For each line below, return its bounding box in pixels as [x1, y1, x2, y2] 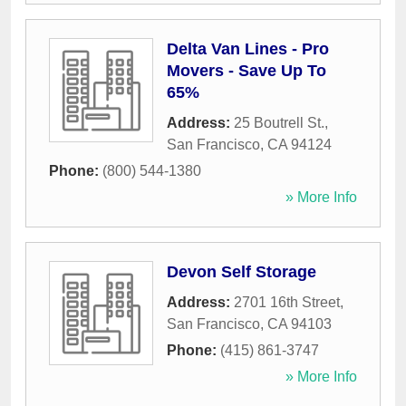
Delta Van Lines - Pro [167, 40, 329, 59]
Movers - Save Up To [167, 62, 326, 81]
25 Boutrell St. [234, 115, 324, 131]
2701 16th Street [234, 295, 340, 311]
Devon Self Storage [167, 263, 316, 282]
